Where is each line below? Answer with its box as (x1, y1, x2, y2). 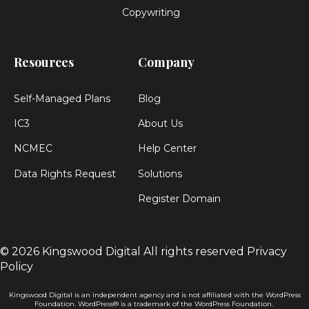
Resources (14, 53, 74, 70)
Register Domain (138, 192, 221, 205)
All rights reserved (143, 245, 244, 259)
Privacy (247, 245, 287, 259)
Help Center (138, 142, 197, 155)
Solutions (138, 167, 182, 180)
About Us (138, 117, 183, 130)
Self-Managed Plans (14, 92, 110, 105)
